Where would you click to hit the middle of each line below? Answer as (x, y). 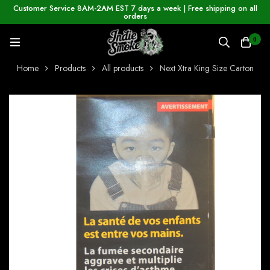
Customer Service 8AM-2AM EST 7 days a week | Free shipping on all (135, 8)
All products (122, 68)
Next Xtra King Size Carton (206, 68)
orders (135, 16)
